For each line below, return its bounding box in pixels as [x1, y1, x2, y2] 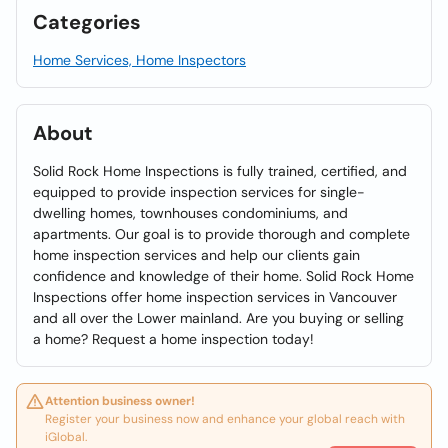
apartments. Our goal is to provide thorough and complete [33, 225, 410, 243]
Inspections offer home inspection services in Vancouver [33, 288, 397, 306]
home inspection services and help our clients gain [33, 246, 360, 264]
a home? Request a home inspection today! [33, 330, 314, 348]
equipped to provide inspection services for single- [33, 183, 365, 201]
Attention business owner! [45, 393, 195, 409]
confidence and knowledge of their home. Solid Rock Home [33, 267, 414, 285]
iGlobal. [45, 429, 87, 445]
